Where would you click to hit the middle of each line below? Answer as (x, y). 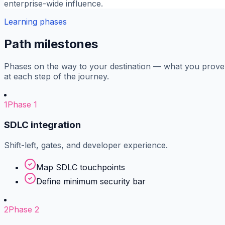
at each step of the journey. (57, 77)
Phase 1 (22, 105)
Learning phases (35, 22)
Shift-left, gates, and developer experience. (86, 145)
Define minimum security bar (91, 181)
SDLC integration (42, 125)
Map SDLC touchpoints (81, 167)
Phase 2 (24, 209)
